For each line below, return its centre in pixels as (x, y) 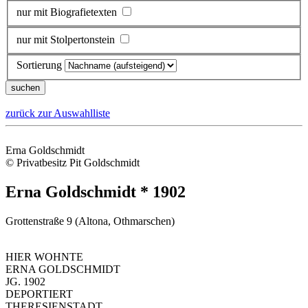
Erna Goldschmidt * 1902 (96, 192)
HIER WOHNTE (44, 257)
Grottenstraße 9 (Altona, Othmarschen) (90, 221)
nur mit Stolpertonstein (66, 39)
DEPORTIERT (39, 294)
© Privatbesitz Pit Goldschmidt (73, 163)
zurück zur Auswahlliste (58, 113)
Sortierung (39, 65)
